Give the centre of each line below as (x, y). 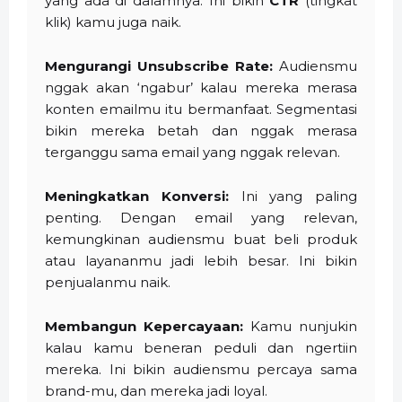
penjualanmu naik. (108, 283)
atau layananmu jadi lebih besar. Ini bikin (201, 261)
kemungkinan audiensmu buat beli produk (201, 240)
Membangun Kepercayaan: (144, 327)
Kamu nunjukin (300, 327)
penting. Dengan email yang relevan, (201, 218)
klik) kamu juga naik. (113, 22)
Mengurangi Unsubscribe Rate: (159, 66)
